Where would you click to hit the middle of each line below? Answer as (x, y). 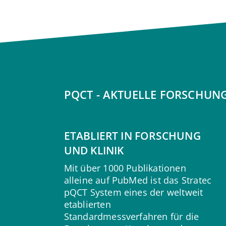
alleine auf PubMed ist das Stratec (138, 180)
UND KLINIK (94, 151)
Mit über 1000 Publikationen (125, 168)
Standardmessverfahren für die (131, 217)
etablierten (87, 205)
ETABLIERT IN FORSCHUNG (132, 136)
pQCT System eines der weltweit (133, 192)
